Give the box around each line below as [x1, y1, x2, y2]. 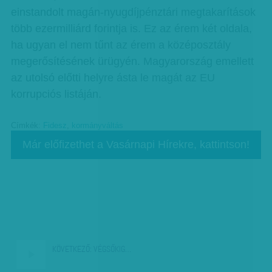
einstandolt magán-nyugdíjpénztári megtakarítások [10, 6, 256, 18]
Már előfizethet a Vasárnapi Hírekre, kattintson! [22, 138, 250, 151]
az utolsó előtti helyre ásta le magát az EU [10, 72, 215, 84]
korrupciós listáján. [10, 88, 104, 100]
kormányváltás [71, 121, 123, 130]
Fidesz [42, 121, 67, 130]
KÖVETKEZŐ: [52, 243, 92, 256]
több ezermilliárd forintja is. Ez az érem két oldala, [10, 22, 252, 35]
